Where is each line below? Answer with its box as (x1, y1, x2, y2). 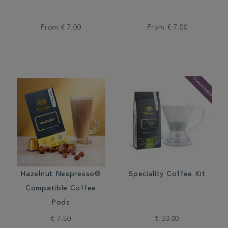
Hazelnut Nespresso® (20, 171, 101, 178)
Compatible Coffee (25, 185, 96, 192)
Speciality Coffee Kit (129, 171, 206, 178)
